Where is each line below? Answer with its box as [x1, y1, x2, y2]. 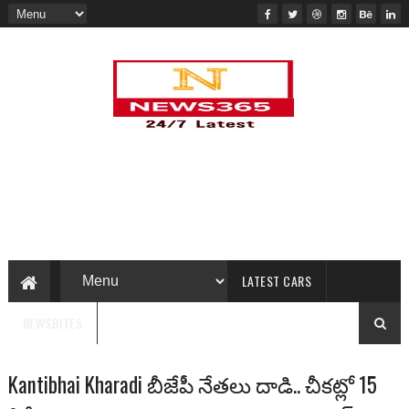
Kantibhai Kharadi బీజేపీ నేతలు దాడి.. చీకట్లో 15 [7, 369, 377, 400]
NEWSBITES [22, 313, 83, 332]
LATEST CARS [241, 271, 312, 290]
